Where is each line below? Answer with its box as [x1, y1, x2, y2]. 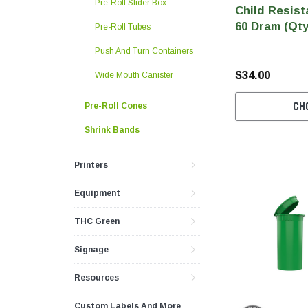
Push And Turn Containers [95, 46, 193, 56]
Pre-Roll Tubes [95, 22, 151, 32]
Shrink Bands [85, 125, 140, 135]
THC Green [74, 217, 120, 226]
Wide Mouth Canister [95, 70, 173, 80]
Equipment [74, 188, 120, 198]
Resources [74, 273, 119, 283]
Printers [74, 160, 108, 170]
